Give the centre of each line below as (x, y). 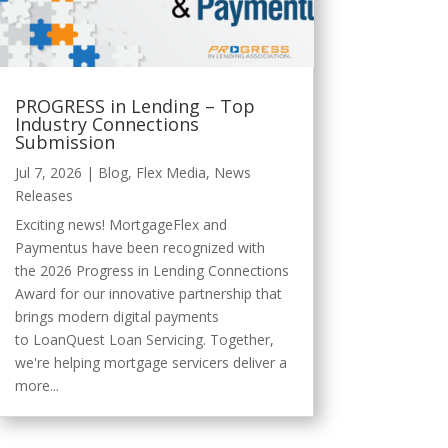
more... (36, 385)
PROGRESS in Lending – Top (134, 105)
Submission (67, 141)
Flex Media (170, 172)
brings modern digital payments (116, 316)
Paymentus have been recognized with (139, 247)
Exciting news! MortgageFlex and (120, 224)
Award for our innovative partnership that (148, 293)
